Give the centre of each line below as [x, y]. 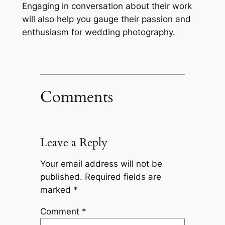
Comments [76, 97]
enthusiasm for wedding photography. [98, 32]
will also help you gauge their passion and [106, 19]
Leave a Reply [74, 142]
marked [57, 190]
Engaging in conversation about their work [107, 6]
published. [61, 177]
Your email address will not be [101, 164]
